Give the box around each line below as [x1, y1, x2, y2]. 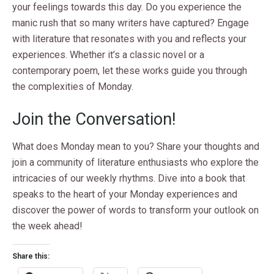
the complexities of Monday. [12, 80, 133, 92]
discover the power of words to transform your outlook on [12, 204, 259, 216]
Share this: [12, 251, 50, 261]
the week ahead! [12, 220, 83, 232]
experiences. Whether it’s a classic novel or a [12, 48, 204, 61]
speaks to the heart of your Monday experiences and [12, 188, 237, 200]
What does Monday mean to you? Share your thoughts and [12, 140, 259, 152]
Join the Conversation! [12, 109, 176, 130]
